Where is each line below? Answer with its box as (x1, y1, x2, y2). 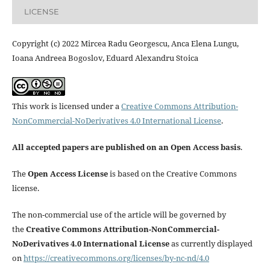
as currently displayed (171, 238, 253, 250)
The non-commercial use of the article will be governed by (11, 209, 226, 221)
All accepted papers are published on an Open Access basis (11, 142, 240, 153)
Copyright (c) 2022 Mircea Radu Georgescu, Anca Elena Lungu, (11, 38, 239, 49)
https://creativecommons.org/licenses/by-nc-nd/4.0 (23, 253, 209, 264)
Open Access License (27, 168, 108, 180)
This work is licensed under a (11, 101, 121, 112)
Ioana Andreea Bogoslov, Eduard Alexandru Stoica (11, 52, 198, 64)
